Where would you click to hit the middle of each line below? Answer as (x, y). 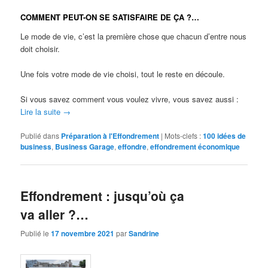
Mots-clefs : (183, 135)
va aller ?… (55, 214)
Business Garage (85, 146)
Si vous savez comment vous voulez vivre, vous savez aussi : (130, 99)
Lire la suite (42, 111)
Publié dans (40, 135)
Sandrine (144, 233)
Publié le (36, 233)
